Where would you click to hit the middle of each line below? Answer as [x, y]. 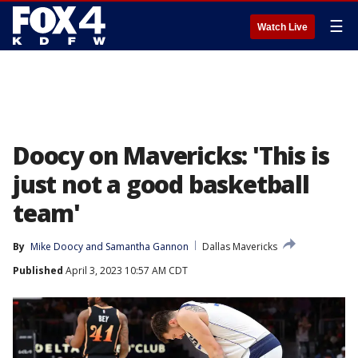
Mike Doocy [57, 247]
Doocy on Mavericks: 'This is [171, 155]
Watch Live [282, 27]
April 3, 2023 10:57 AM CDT [125, 270]
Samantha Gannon [147, 247]
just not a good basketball [161, 184]
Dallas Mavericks [240, 247]
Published [38, 270]
